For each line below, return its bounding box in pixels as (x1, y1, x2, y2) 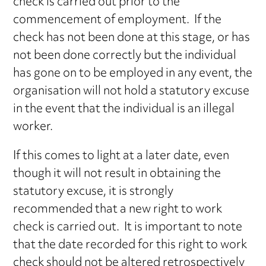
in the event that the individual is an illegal (13, 97, 235, 122)
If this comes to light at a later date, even (13, 144, 230, 169)
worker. (13, 115, 53, 140)
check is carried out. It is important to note (13, 216, 243, 240)
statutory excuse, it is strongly (13, 180, 174, 205)
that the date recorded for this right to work (13, 233, 248, 258)
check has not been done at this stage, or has (13, 26, 251, 51)
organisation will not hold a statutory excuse (13, 80, 250, 104)
